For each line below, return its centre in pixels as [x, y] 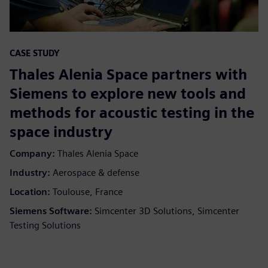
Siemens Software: [51, 211]
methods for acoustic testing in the [132, 113]
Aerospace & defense [96, 173]
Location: [30, 192]
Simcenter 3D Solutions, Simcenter [167, 211]
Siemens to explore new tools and [128, 94]
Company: [32, 154]
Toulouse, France [88, 192]
